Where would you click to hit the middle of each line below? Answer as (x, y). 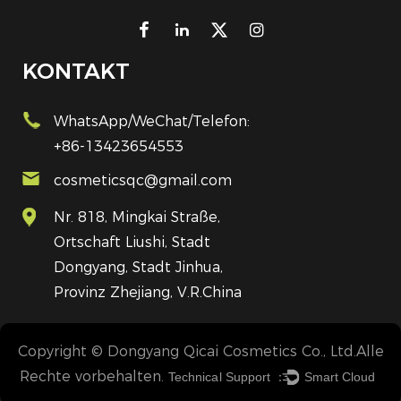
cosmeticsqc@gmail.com (143, 181)
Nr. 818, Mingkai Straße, (137, 218)
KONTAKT (76, 72)
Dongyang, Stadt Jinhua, (138, 268)
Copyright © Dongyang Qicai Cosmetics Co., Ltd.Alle (200, 352)
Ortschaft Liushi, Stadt (132, 243)
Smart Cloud (339, 377)
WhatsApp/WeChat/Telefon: (152, 122)
